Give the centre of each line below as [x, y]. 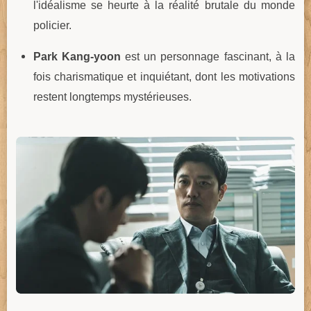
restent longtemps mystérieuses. [112, 97]
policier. [52, 25]
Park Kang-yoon [77, 57]
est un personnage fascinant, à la [208, 57]
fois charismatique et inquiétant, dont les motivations [164, 77]
